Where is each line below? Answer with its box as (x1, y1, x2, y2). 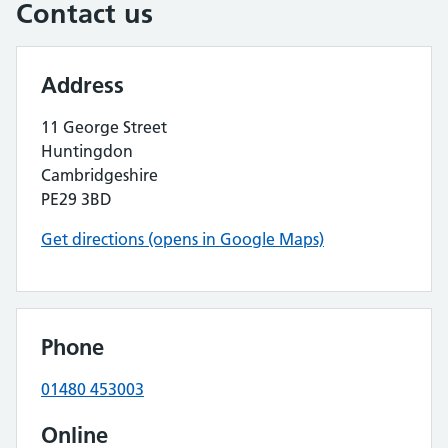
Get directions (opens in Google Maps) (41, 229, 324, 249)
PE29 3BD (41, 189, 112, 209)
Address (41, 71, 124, 99)
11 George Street (41, 117, 167, 137)
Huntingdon (41, 141, 133, 161)
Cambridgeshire (41, 165, 158, 185)
